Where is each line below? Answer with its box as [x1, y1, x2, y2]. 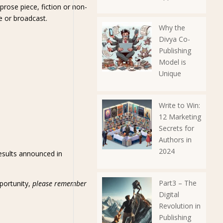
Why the [158, 23, 185, 32]
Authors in [158, 135, 192, 144]
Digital [158, 190, 179, 199]
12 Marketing [158, 112, 201, 121]
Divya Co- [158, 34, 190, 44]
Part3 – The [158, 178, 197, 188]
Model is [158, 57, 186, 67]
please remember [32, 179, 87, 188]
